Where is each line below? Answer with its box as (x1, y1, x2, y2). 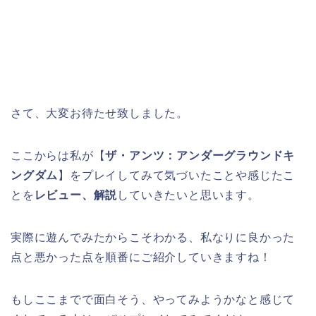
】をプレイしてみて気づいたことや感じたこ (58, 169, 296, 181)
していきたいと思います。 (117, 188, 260, 201)
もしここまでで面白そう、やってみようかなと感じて (11, 293, 296, 305)
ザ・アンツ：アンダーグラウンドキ (105, 149, 296, 162)
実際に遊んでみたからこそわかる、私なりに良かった (11, 231, 296, 243)
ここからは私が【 (11, 149, 106, 162)
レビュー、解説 (34, 188, 118, 201)
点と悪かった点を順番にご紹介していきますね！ (11, 250, 272, 263)
